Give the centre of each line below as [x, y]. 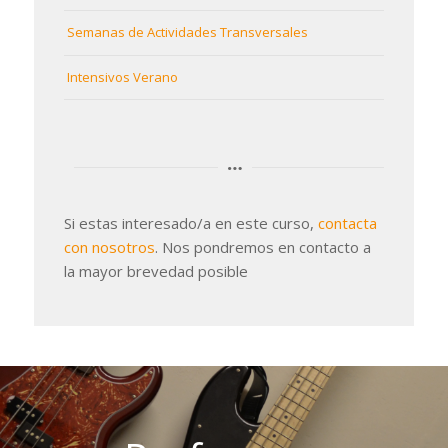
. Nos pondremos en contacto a [262, 246]
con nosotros [109, 246]
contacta [347, 222]
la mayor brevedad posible [155, 270]
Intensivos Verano [122, 77]
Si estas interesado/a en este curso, [190, 222]
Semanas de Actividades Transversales [187, 32]
